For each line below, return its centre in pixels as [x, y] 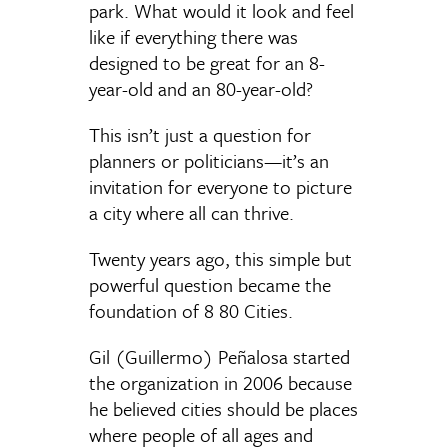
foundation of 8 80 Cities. [193, 310]
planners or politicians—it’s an [209, 160]
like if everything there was [193, 36]
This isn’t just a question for [200, 134]
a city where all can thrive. [194, 212]
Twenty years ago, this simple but [220, 258]
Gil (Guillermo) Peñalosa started [219, 356]
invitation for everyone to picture [220, 186]
